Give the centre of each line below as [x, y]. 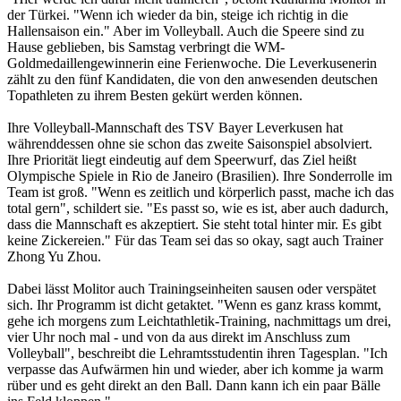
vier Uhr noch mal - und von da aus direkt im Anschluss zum [179, 337]
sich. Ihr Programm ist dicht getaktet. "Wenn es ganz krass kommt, [194, 305]
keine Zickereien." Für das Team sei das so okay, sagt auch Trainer [195, 241]
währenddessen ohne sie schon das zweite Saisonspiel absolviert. [190, 144]
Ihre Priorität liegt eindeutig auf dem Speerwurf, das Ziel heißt [182, 160]
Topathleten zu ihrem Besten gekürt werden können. [155, 96]
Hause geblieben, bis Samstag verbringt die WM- [146, 47]
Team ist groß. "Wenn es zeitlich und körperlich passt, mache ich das [200, 192]
